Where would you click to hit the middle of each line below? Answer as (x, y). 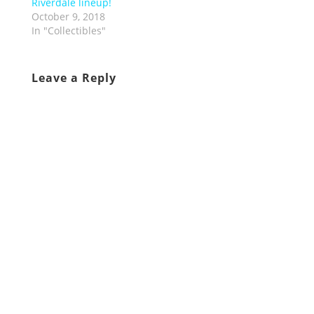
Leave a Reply (74, 78)
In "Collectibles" (68, 30)
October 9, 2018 (68, 16)
